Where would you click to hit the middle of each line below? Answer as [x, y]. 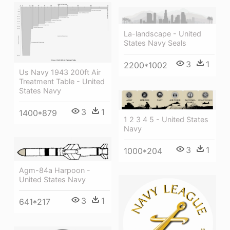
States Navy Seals [155, 43]
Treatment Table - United [62, 81]
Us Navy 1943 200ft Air [60, 72]
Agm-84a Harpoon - [55, 170]
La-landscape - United [162, 33]
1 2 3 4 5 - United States [166, 119]
